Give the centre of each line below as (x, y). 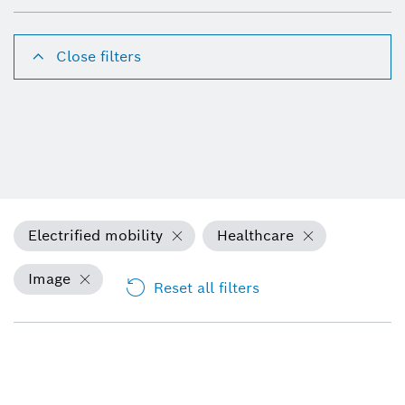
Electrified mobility (95, 235)
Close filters (99, 56)
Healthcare (255, 235)
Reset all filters (207, 287)
